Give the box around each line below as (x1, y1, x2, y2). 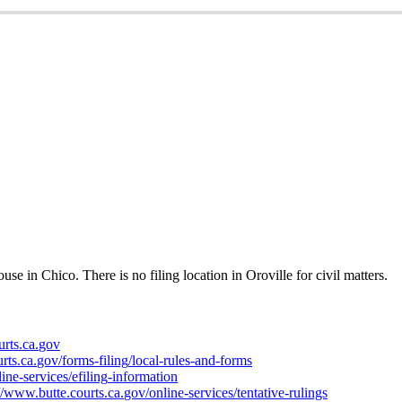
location (183, 267, 228, 283)
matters (344, 267, 384, 283)
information (112, 369, 178, 385)
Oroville (246, 267, 293, 283)
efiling (72, 369, 108, 385)
